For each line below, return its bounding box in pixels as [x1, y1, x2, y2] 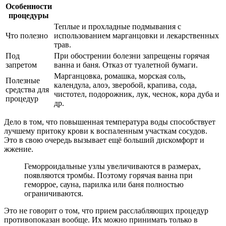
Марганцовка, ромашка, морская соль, [54, 71, 186, 80]
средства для [6, 85, 49, 94]
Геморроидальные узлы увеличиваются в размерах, [24, 161, 201, 171]
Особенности [6, 2, 52, 11]
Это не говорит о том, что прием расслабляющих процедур [4, 206, 208, 215]
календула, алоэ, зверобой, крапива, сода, [54, 80, 197, 89]
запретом [6, 60, 37, 69]
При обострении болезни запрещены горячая [54, 51, 209, 60]
